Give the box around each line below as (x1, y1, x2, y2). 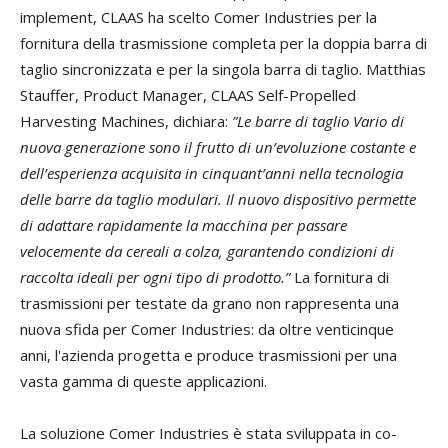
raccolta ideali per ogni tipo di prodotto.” (20, 267, 294, 288)
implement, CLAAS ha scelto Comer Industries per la (20, 7, 377, 28)
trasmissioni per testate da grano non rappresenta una (20, 293, 399, 314)
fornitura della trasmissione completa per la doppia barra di (20, 33, 427, 54)
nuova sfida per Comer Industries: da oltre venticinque (20, 319, 394, 340)
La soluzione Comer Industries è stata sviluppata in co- (20, 423, 397, 444)
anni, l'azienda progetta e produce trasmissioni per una (20, 345, 397, 366)
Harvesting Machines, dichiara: (20, 111, 232, 132)
